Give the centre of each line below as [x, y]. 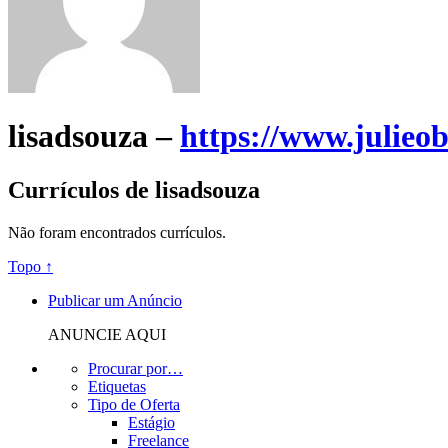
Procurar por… [135, 368]
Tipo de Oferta [134, 404]
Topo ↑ [30, 266]
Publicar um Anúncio [115, 300]
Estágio [151, 422]
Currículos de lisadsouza [134, 189]
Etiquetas [117, 386]
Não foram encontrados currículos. [117, 232]
